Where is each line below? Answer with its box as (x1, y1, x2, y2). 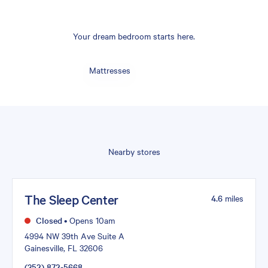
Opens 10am (67, 214, 115, 227)
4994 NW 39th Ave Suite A (25, 230, 124, 242)
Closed (33, 214, 62, 227)
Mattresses (89, 63, 131, 76)
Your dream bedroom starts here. (73, 29, 195, 42)
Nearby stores (108, 145, 160, 157)
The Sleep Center (25, 191, 119, 208)
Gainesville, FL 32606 (25, 242, 103, 254)
